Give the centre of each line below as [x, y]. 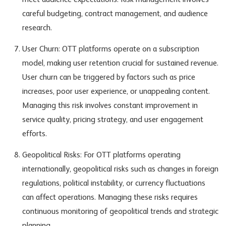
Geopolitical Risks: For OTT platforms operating [101, 156]
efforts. [34, 134]
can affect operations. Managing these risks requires [110, 198]
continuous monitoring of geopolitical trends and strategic [120, 212]
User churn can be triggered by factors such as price [108, 78]
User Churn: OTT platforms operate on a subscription [110, 50]
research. [37, 29]
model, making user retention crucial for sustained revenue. [120, 64]
